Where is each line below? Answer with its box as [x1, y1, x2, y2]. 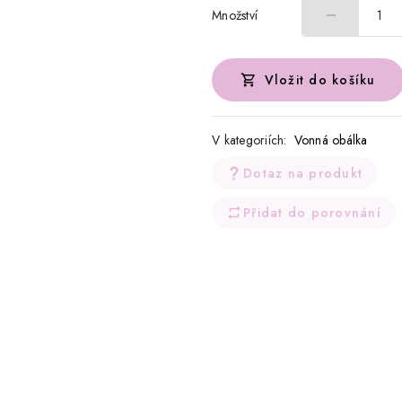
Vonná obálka [293, 131, 368, 150]
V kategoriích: [212, 131, 287, 150]
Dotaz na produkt [243, 164, 363, 183]
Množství [212, 5, 258, 24]
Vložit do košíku [264, 71, 376, 90]
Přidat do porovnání [243, 204, 381, 223]
